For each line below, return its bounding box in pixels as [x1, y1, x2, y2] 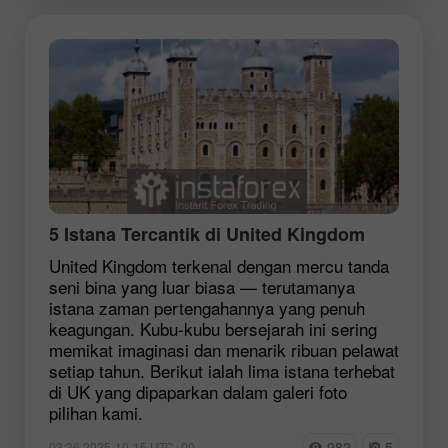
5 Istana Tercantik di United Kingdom [49, 220, 365, 247]
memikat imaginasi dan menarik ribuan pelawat [49, 336, 399, 362]
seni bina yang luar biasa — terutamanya [49, 273, 355, 299]
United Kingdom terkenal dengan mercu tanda [49, 252, 389, 278]
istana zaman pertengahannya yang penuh [49, 294, 365, 320]
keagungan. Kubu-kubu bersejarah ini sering [49, 315, 377, 341]
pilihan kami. [49, 399, 143, 425]
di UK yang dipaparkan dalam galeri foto [49, 378, 347, 404]
